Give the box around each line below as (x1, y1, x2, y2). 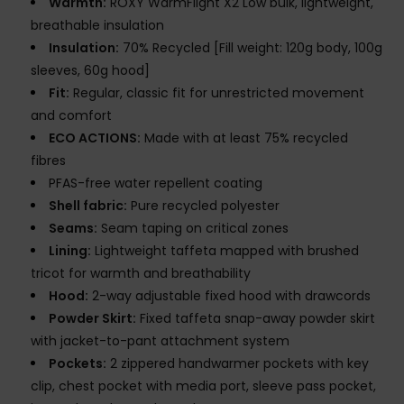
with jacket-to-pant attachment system (31, 332, 289, 351)
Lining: (49, 242, 91, 261)
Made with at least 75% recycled (141, 129, 348, 148)
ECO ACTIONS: (49, 129, 141, 148)
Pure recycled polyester (127, 197, 280, 216)
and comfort (31, 106, 112, 125)
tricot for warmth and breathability (31, 264, 251, 283)
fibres (31, 151, 66, 170)
